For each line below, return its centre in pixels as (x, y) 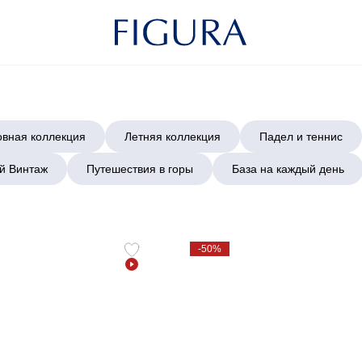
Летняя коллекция (172, 136)
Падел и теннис (301, 136)
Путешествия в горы (140, 168)
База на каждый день (288, 168)
